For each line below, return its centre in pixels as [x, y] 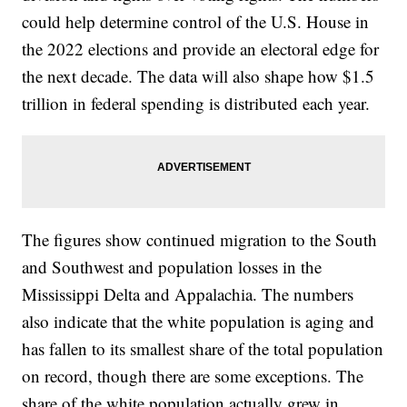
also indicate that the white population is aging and [199, 322]
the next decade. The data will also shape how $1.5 [199, 76]
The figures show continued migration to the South [200, 240]
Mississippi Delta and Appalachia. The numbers [188, 294]
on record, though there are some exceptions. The [193, 376]
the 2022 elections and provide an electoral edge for [201, 49]
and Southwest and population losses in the [172, 267]
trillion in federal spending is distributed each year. [196, 104]
